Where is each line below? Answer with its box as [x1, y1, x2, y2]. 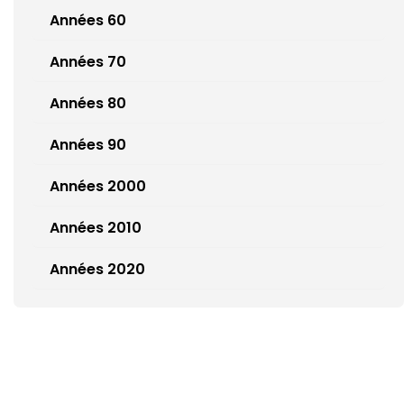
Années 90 [50, 133, 126, 155]
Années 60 [50, 9, 126, 31]
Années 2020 [50, 258, 145, 280]
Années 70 [50, 50, 126, 72]
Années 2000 [50, 175, 146, 197]
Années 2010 [50, 216, 142, 238]
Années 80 [50, 92, 126, 114]
